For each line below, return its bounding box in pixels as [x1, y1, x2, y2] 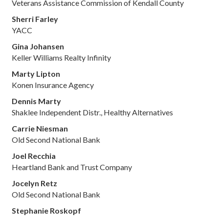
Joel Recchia [12, 151, 56, 160]
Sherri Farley [12, 14, 58, 23]
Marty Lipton [12, 69, 60, 78]
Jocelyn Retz [12, 178, 57, 188]
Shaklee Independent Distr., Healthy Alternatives [12, 108, 173, 117]
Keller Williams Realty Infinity [12, 53, 111, 62]
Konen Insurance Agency [12, 80, 94, 89]
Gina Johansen [12, 42, 64, 51]
